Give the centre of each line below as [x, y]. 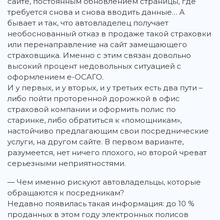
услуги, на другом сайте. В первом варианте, [96, 142]
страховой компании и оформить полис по [92, 110]
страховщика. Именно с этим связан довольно [99, 55]
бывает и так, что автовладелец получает [88, 23]
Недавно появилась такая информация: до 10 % [101, 204]
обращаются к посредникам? [66, 193]
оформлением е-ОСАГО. [55, 77]
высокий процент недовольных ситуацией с [94, 66]
